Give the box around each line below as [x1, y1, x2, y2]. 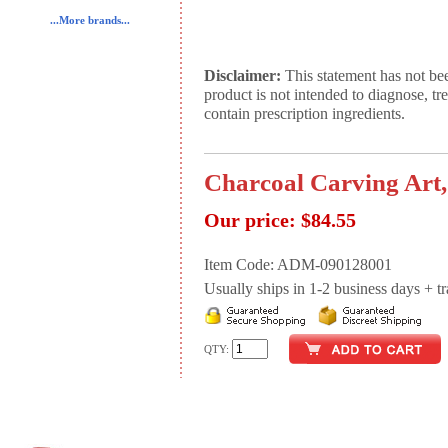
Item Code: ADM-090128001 [204, 256, 392, 274]
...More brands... [50, 15, 130, 26]
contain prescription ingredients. [204, 105, 405, 123]
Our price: [204, 209, 296, 231]
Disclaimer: [204, 67, 281, 85]
